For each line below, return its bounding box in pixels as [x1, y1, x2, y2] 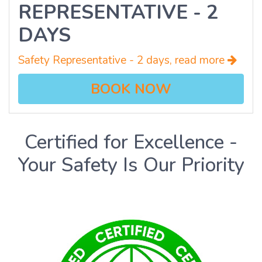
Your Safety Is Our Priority [18, 151, 244, 179]
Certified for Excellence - [25, 129, 237, 156]
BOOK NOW [91, 80, 171, 99]
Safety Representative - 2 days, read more [18, 53, 227, 68]
